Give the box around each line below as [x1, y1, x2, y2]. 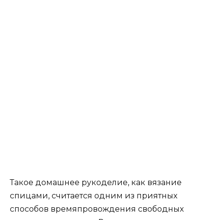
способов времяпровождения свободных [10, 204, 184, 214]
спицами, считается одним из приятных [10, 191, 177, 200]
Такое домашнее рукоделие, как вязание [10, 177, 182, 187]
